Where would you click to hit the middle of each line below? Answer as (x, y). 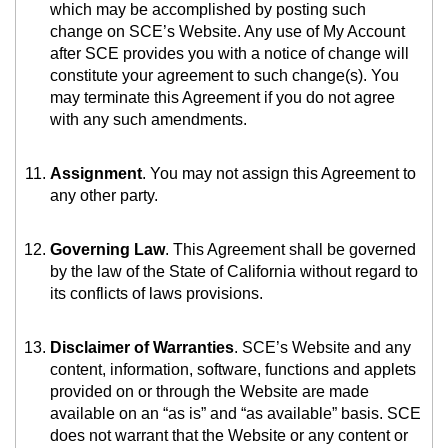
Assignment (96, 174)
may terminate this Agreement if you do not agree (222, 98)
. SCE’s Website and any (322, 348)
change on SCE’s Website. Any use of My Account (227, 32)
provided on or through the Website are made (209, 392)
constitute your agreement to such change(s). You (224, 76)
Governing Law (107, 250)
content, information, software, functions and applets (233, 370)
